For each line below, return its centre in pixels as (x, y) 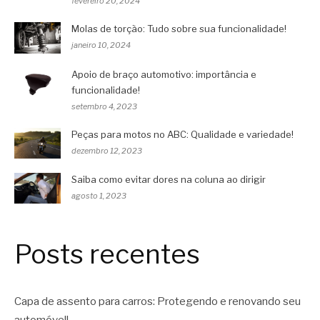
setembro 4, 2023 (104, 106)
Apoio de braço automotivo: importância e (164, 74)
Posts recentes (107, 255)
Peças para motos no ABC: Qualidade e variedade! (182, 134)
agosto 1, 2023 (99, 195)
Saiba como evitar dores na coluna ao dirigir (169, 179)
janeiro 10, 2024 (101, 45)
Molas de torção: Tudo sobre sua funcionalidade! (179, 29)
